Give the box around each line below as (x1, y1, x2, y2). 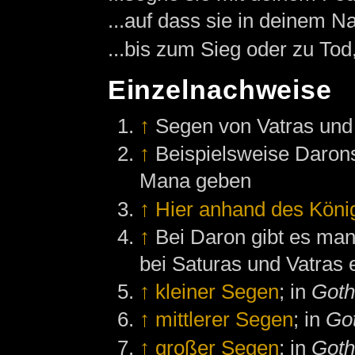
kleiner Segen (155, 280, 280, 304)
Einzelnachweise (107, 75, 332, 105)
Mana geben (139, 169, 252, 193)
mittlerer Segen (155, 307, 294, 332)
